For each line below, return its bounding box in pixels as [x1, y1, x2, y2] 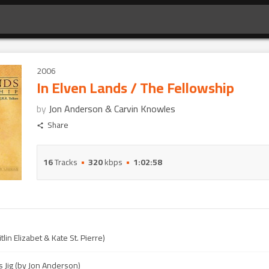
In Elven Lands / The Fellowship [37, 74, 234, 101]
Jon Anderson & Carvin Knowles [49, 100, 175, 118]
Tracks [53, 154, 77, 170]
